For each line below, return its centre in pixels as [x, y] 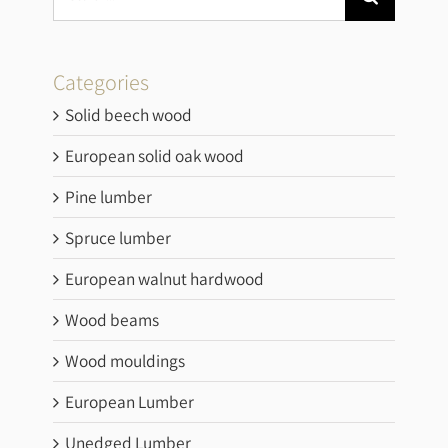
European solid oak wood [155, 156]
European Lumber [130, 402]
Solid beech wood [129, 115]
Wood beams [112, 320]
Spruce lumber [118, 238]
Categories [101, 81]
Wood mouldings [125, 361]
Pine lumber [109, 197]
